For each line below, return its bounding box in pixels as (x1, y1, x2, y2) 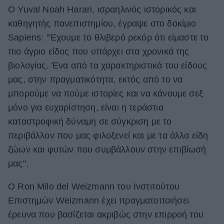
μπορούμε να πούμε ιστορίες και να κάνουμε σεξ (8, 88, 203, 99)
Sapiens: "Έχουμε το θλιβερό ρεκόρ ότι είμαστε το (8, 32, 209, 43)
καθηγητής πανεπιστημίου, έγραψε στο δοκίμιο (8, 18, 196, 29)
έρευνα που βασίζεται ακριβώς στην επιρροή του (8, 209, 203, 219)
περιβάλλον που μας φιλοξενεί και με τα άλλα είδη (8, 130, 208, 141)
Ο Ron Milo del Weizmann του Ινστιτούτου (8, 181, 179, 191)
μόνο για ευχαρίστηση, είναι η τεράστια (8, 102, 163, 113)
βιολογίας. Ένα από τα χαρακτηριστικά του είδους (8, 60, 207, 71)
